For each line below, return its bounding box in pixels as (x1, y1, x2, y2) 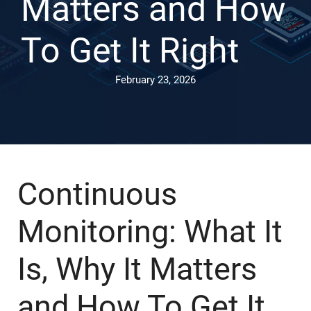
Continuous (17, 176, 177, 212)
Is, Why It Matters (17, 251, 257, 287)
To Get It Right (21, 31, 239, 71)
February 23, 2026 (115, 74, 196, 86)
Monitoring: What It (17, 213, 283, 250)
